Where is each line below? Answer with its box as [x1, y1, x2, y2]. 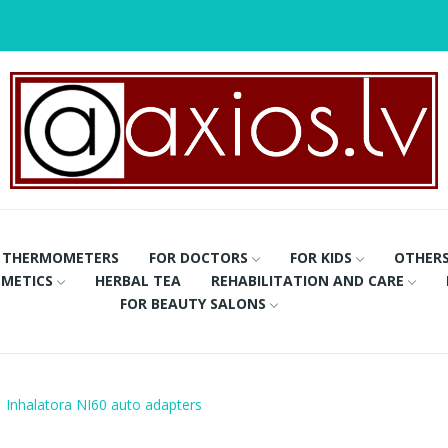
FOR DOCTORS [149, 247, 249, 267]
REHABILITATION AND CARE [210, 270, 404, 290]
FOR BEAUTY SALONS [120, 293, 267, 313]
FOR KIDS [290, 247, 353, 267]
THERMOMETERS [2, 247, 120, 267]
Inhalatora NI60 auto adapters [6, 394, 202, 414]
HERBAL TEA [94, 270, 181, 290]
